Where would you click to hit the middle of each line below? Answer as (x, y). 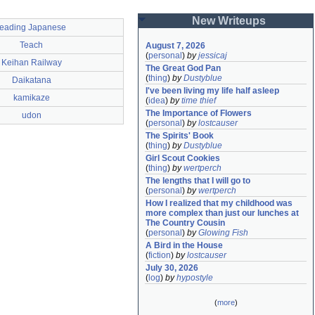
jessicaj (213, 56)
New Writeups (229, 21)
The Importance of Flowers (199, 113)
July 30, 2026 (172, 268)
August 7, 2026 (175, 46)
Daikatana (31, 80)
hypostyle (195, 278)
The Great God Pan (183, 68)
